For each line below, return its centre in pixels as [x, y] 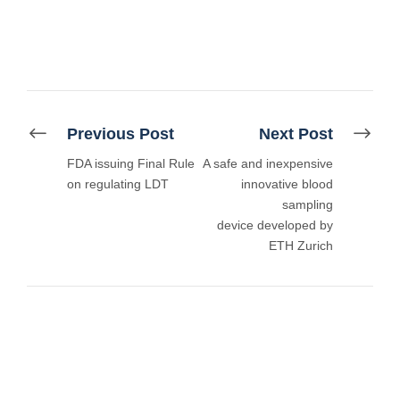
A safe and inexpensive [268, 164]
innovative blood [287, 184]
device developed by [275, 225]
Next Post [296, 134]
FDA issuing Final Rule [131, 164]
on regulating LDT [118, 184]
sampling [308, 205]
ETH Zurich [301, 246]
